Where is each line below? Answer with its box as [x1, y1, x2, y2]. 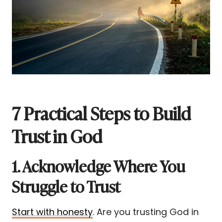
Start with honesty [12, 206, 93, 219]
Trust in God [12, 122, 102, 149]
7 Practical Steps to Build [12, 99, 191, 126]
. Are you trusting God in [93, 206, 199, 219]
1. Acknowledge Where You [12, 154, 185, 178]
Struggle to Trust [12, 174, 120, 198]
